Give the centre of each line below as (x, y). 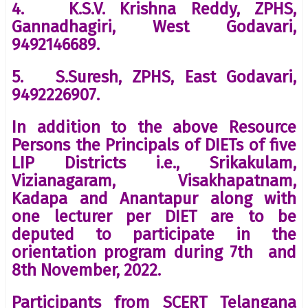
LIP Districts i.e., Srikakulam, (154, 163)
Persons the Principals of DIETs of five (154, 145)
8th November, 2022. (86, 270)
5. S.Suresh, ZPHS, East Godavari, (154, 77)
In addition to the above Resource (154, 127)
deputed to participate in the (154, 234)
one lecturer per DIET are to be (154, 216)
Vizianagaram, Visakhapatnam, (154, 180)
